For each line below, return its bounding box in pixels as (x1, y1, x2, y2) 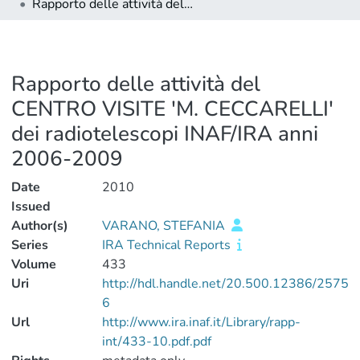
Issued (11, 198, 51, 215)
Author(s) (11, 217, 68, 235)
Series (11, 236, 48, 254)
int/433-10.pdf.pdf (101, 333, 211, 350)
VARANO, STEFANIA (101, 217, 228, 235)
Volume (11, 256, 56, 273)
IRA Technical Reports (101, 236, 234, 254)
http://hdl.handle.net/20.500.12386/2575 (101, 275, 349, 292)
